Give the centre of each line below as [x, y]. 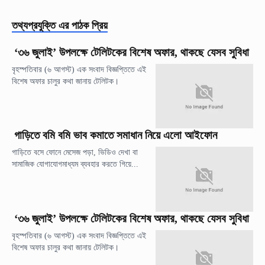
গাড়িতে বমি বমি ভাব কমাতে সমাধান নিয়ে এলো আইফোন [116, 135]
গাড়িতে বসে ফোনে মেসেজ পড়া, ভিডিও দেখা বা [75, 153]
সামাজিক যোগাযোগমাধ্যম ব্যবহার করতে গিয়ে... [75, 164]
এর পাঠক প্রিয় [83, 26]
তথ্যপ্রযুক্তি [34, 26]
